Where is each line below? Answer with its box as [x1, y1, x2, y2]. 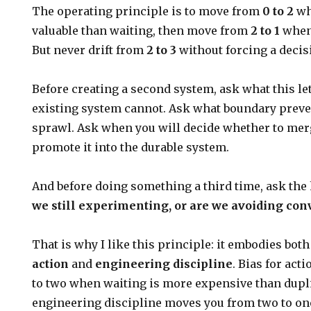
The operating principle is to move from [32, 4, 263, 18]
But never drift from [32, 43, 147, 57]
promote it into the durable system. [32, 140, 230, 154]
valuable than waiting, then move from [32, 24, 251, 37]
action [32, 257, 69, 271]
